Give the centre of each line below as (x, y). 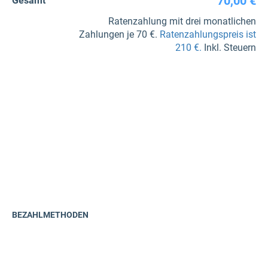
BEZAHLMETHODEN (50, 215)
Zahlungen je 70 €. (119, 34)
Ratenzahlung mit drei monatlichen (182, 21)
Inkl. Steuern (229, 48)
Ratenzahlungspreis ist (208, 34)
